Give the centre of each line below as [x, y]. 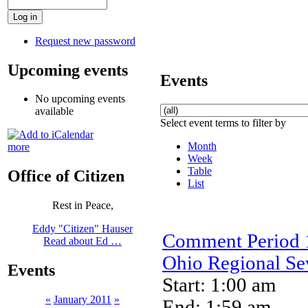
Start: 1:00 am [219, 285]
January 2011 [82, 300]
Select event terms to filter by [223, 122]
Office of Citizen [66, 176]
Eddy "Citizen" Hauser [82, 229]
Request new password [85, 41]
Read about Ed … [82, 241]
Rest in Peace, [82, 206]
